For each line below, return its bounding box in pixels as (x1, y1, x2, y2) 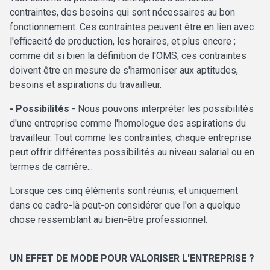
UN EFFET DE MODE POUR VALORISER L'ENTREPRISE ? (10, 253, 254, 265)
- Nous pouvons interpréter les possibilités (72, 103, 254, 115)
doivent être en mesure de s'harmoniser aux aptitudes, (10, 64, 238, 77)
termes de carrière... (10, 161, 95, 173)
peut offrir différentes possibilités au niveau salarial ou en (10, 146, 254, 159)
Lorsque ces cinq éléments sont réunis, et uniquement (10, 185, 238, 197)
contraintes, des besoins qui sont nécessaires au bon (10, 7, 235, 19)
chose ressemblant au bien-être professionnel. (10, 214, 207, 226)
